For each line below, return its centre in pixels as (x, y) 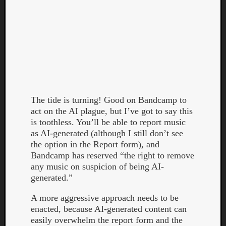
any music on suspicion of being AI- (97, 167)
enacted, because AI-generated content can (109, 209)
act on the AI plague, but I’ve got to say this (112, 111)
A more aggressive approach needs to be (105, 198)
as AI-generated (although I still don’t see (107, 133)
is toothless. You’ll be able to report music (108, 122)
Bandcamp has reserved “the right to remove (112, 156)
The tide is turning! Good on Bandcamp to (109, 100)
